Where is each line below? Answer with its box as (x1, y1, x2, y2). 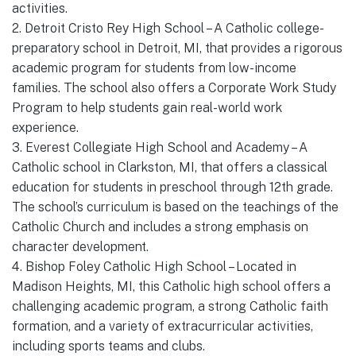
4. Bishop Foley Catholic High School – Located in (12, 259, 296, 275)
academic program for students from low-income (12, 60, 296, 76)
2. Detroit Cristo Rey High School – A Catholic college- (12, 21, 324, 37)
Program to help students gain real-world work (12, 100, 282, 116)
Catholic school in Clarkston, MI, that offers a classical (12, 160, 327, 176)
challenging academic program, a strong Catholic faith (12, 299, 328, 315)
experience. (12, 120, 79, 136)
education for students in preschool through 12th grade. (12, 180, 333, 195)
